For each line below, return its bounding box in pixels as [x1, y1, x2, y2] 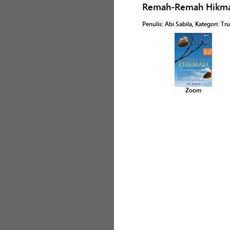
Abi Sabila [165, 20, 192, 28]
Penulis [142, 20, 162, 28]
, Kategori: [192, 20, 221, 28]
